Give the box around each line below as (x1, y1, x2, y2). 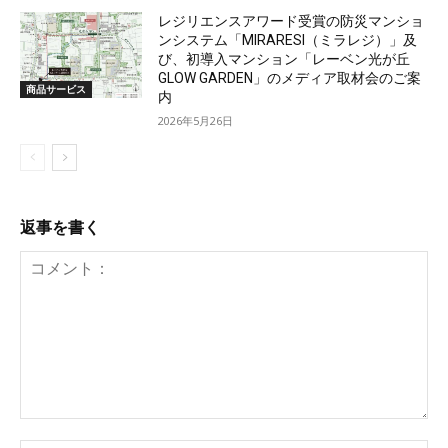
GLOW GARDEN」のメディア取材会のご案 (158, 70, 422, 87)
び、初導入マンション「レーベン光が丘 (158, 51, 411, 68)
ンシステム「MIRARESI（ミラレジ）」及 (158, 32, 418, 49)
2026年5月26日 (158, 113, 234, 129)
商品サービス (26, 81, 86, 96)
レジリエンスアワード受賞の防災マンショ (158, 13, 425, 30)
